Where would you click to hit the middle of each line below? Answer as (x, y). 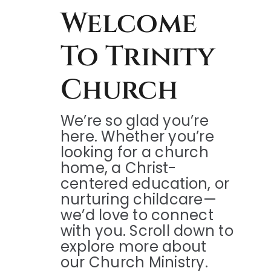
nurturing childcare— (139, 199)
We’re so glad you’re (135, 120)
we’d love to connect (137, 215)
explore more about (134, 246)
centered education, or (145, 183)
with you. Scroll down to (147, 230)
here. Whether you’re (137, 136)
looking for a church (135, 152)
